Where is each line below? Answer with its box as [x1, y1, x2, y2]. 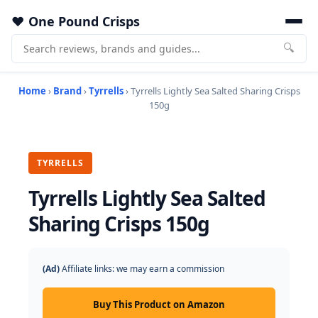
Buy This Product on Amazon [93, 298, 225, 311]
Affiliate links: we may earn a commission [60, 263, 224, 275]
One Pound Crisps [28, 13, 140, 30]
